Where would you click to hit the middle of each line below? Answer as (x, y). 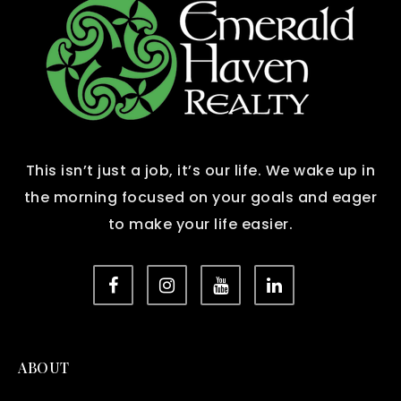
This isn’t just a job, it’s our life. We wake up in (200, 171)
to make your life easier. (200, 224)
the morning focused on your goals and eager (200, 197)
